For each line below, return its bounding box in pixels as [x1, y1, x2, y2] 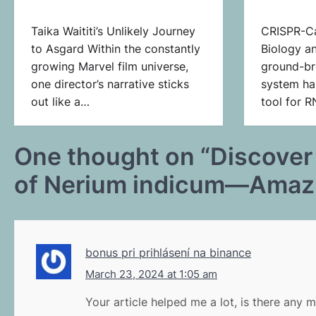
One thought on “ [14, 141, 210, 171]
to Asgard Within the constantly [31, 42, 200, 56]
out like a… [31, 95, 90, 109]
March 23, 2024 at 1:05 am [85, 267, 217, 281]
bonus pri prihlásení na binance [85, 245, 251, 260]
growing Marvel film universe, [31, 59, 188, 73]
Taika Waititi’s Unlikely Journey [31, 24, 195, 38]
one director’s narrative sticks [31, 77, 189, 91]
